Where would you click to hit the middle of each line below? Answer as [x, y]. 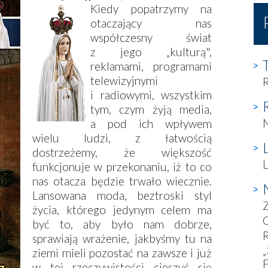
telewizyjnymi [124, 81]
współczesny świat [151, 38]
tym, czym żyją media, [151, 109]
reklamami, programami [151, 66]
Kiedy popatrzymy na [151, 9]
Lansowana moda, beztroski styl [122, 196]
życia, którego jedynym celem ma [122, 210]
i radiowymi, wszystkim [151, 95]
